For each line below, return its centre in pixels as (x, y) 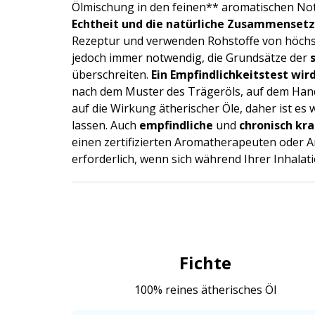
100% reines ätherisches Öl (205, 289)
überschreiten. (111, 74)
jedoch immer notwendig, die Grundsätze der (191, 57)
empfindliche (176, 125)
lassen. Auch (105, 125)
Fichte (205, 262)
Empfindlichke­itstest (229, 74)
